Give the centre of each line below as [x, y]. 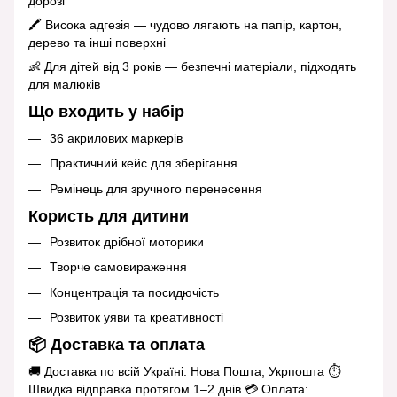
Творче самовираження [118, 267]
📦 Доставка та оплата [117, 345]
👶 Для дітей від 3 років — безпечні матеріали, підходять [192, 67]
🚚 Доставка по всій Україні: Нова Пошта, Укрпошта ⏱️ [184, 371]
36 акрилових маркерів [116, 138]
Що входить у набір [106, 112]
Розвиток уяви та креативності [136, 318]
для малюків [64, 85]
